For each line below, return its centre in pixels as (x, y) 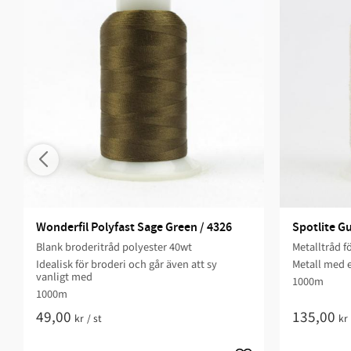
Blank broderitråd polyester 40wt (114, 248)
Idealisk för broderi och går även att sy (127, 265)
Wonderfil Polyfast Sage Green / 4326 (134, 228)
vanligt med (64, 277)
